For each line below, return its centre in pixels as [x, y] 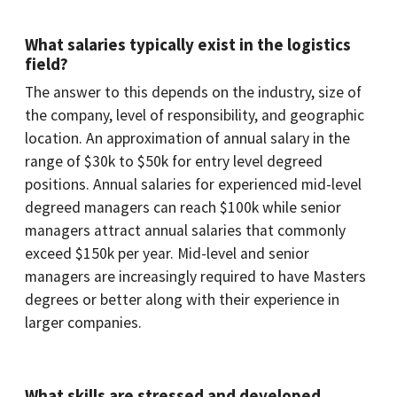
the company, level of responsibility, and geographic [195, 115]
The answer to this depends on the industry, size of [193, 92]
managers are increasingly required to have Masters [195, 276]
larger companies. [83, 323]
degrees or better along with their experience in [182, 300]
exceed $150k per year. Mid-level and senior [167, 253]
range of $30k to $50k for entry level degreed [174, 161]
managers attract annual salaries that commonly [185, 230]
